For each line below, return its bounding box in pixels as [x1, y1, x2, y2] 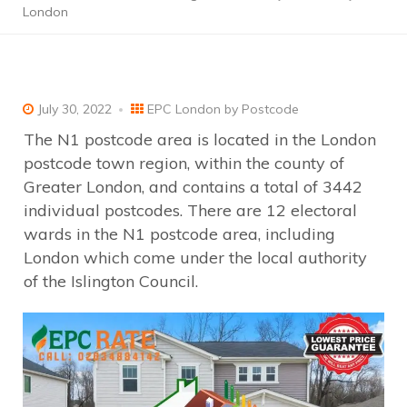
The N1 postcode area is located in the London [24, 128, 376, 150]
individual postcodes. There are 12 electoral [24, 199, 357, 221]
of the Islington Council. [24, 270, 198, 292]
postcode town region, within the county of [24, 152, 344, 174]
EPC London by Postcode [147, 100, 299, 117]
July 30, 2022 [34, 100, 112, 117]
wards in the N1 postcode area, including [24, 223, 335, 244]
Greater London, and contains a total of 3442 [24, 175, 362, 197]
